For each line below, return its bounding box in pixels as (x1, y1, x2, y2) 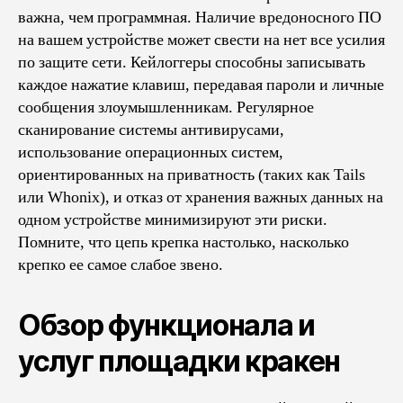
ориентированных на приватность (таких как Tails (18, 164, 365, 185)
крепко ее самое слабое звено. (18, 254, 223, 275)
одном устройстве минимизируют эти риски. (18, 209, 327, 230)
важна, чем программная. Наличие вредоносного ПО (18, 6, 381, 28)
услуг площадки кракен (18, 343, 341, 379)
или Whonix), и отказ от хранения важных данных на (18, 186, 383, 208)
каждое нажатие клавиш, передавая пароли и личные (18, 74, 384, 95)
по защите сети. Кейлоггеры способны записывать (18, 51, 365, 73)
